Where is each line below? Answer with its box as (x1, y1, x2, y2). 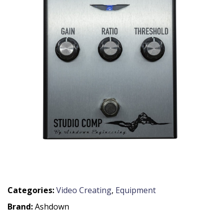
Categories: (7, 185, 54, 196)
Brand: (7, 201, 35, 212)
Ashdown (35, 201, 69, 212)
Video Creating (56, 185, 111, 196)
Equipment (115, 185, 156, 196)
